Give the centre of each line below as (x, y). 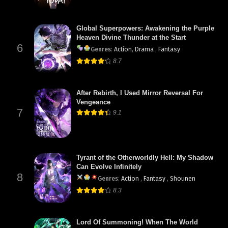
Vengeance (93, 102)
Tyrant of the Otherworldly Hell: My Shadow (145, 158)
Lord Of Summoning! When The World (137, 222)
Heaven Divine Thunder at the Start (131, 37)
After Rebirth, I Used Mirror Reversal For (140, 93)
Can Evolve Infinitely (109, 167)
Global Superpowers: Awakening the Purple (145, 28)
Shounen (182, 179)
